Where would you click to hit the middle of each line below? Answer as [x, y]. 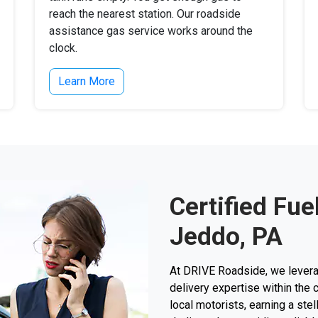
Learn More [87, 81]
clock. [63, 48]
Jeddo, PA [226, 236]
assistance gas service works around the [151, 31]
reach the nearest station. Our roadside [145, 14]
